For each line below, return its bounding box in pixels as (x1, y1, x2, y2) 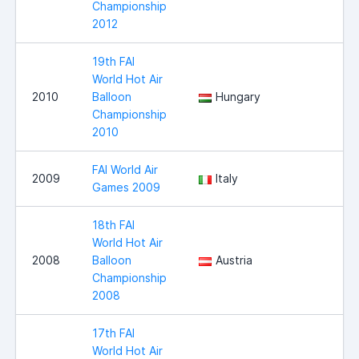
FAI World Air (92, 163, 158, 177)
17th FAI (92, 326, 135, 341)
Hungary (216, 90, 260, 104)
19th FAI (92, 54, 135, 69)
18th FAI (92, 218, 135, 232)
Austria (216, 253, 252, 268)
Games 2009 (92, 180, 160, 195)
